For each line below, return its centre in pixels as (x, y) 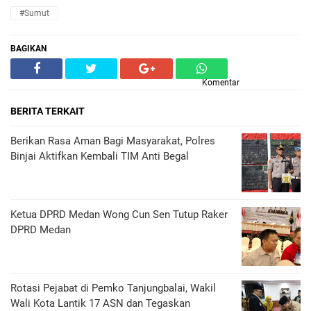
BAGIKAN (28, 49)
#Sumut (34, 13)
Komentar (221, 83)
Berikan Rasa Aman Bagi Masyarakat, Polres (113, 141)
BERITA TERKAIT (48, 111)
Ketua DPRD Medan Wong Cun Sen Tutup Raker (119, 215)
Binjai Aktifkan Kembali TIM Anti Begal (100, 156)
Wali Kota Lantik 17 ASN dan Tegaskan (100, 303)
